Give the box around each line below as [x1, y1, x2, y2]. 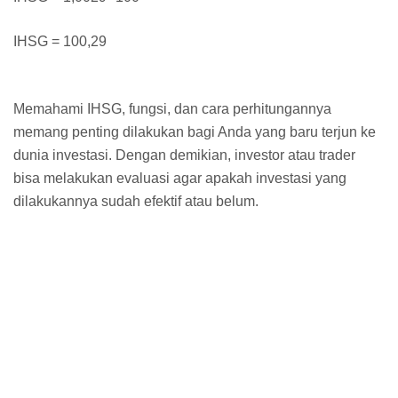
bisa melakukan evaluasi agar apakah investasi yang [13, 170, 346, 186]
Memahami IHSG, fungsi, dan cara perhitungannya [13, 100, 331, 116]
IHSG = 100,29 [13, 33, 107, 49]
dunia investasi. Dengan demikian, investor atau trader [13, 147, 355, 163]
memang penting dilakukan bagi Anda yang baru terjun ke [13, 123, 376, 139]
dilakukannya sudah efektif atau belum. [13, 193, 259, 209]
